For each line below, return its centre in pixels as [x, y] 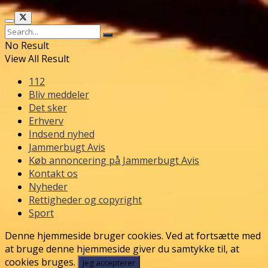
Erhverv [46, 121]
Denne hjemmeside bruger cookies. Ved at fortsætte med [133, 236]
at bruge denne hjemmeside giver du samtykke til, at [122, 249]
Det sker [48, 108]
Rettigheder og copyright [85, 200]
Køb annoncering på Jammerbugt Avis [114, 161]
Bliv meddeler [59, 95]
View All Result [37, 59]
